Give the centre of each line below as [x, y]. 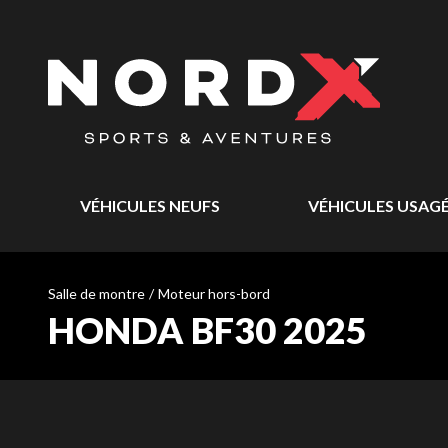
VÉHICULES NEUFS [150, 205]
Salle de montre [96, 293]
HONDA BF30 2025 [207, 330]
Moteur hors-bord [214, 293]
